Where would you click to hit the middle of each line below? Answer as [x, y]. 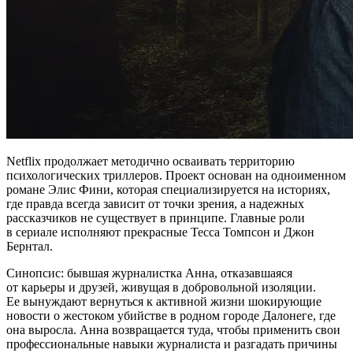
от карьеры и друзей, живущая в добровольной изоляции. [161, 288]
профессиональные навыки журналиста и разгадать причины [172, 344]
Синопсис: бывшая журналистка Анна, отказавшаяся [149, 273]
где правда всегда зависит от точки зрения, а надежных [155, 204]
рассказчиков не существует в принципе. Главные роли [156, 218]
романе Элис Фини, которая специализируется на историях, [168, 190]
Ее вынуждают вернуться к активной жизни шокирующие [164, 302]
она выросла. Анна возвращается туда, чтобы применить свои [173, 330]
